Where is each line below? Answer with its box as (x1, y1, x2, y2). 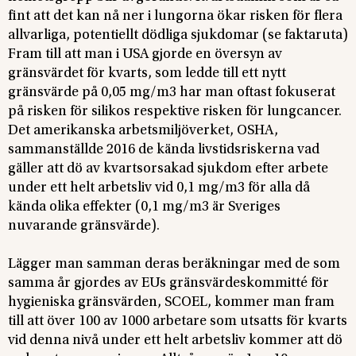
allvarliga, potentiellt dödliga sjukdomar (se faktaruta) (8, 28, 348, 43)
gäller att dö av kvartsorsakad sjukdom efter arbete (8, 161, 328, 176)
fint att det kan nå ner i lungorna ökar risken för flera (8, 9, 342, 24)
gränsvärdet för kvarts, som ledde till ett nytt (8, 66, 286, 81)
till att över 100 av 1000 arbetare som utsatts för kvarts (8, 314, 347, 329)
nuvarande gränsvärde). (8, 219, 160, 234)
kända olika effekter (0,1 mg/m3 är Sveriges (8, 199, 281, 215)
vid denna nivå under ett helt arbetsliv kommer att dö (8, 333, 342, 348)
